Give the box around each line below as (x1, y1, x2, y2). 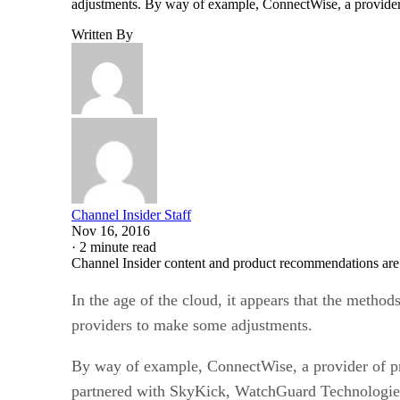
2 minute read (79, 238, 156, 254)
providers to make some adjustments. (71, 315, 312, 334)
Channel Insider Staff (71, 206, 191, 222)
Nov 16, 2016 (71, 222, 150, 238)
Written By (71, 26, 133, 42)
